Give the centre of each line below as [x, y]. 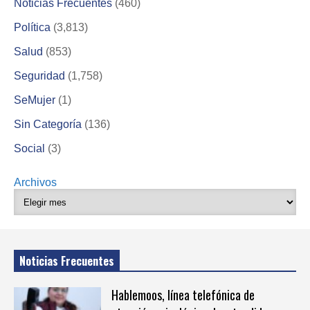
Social [29, 149]
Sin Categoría [48, 125]
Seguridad [39, 76]
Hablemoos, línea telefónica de [183, 294]
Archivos [35, 183]
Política [32, 28]
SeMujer [35, 100]
